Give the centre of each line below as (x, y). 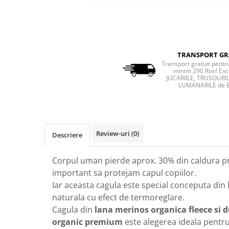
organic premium (88, 222)
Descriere (67, 135)
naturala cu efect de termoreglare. (118, 198)
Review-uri (114, 134)
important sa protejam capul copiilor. (124, 173)
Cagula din (73, 210)
